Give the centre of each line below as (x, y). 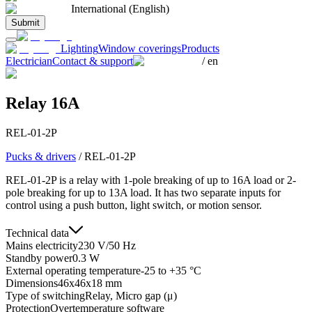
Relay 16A (42, 103)
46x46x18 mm (90, 283)
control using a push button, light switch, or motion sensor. (134, 205)
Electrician (29, 61)
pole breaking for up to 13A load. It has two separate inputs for (143, 193)
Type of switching (45, 296)
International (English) (120, 9)
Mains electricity (42, 246)
